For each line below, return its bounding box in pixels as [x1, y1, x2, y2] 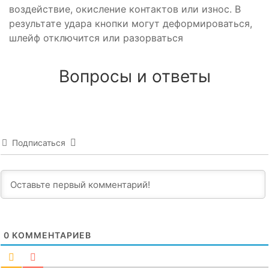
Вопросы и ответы [58, 65, 211, 86]
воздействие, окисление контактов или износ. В [9, 2, 241, 15]
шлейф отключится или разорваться [9, 31, 183, 44]
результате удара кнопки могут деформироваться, [9, 17, 252, 29]
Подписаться [12, 137, 65, 148]
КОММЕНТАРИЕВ [10, 229, 91, 240]
